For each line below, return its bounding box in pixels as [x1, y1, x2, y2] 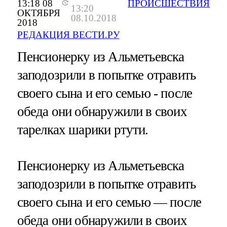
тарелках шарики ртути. [17, 122, 148, 138]
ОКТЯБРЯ [17, 8, 60, 19]
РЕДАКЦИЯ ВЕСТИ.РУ [17, 29, 120, 41]
